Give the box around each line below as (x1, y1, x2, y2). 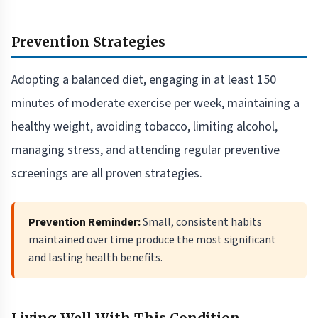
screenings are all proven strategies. (11, 165, 202, 183)
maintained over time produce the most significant (28, 232, 276, 248)
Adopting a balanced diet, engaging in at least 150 (11, 71, 276, 89)
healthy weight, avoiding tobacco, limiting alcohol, (11, 118, 278, 136)
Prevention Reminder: (28, 214, 141, 231)
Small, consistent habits (141, 214, 262, 231)
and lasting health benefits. (28, 250, 163, 266)
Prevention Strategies (11, 33, 165, 51)
